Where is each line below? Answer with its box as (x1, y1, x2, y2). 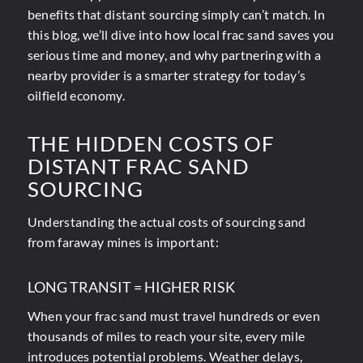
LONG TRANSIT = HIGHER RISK (27, 277, 235, 296)
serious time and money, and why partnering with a (27, 46, 322, 62)
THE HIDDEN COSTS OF (27, 130, 275, 157)
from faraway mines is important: (27, 233, 219, 250)
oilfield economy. (27, 87, 126, 103)
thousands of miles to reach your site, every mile (27, 328, 305, 344)
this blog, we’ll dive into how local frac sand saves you (27, 26, 335, 42)
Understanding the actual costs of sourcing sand (27, 213, 306, 229)
